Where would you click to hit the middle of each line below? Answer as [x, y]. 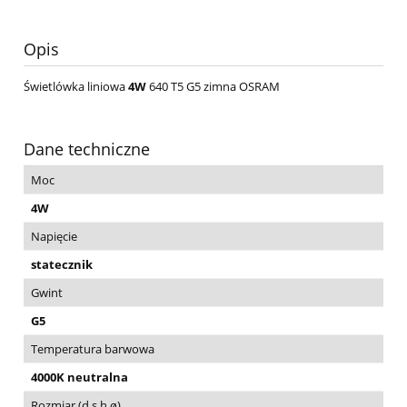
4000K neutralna [79, 377]
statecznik [62, 265]
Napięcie [54, 237]
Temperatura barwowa [93, 349]
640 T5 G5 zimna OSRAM [213, 87]
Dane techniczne [87, 149]
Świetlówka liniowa [76, 87]
